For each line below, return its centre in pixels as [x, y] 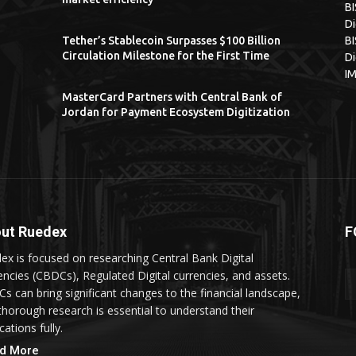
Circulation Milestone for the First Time [166, 55]
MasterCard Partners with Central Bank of [172, 97]
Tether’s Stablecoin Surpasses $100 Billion [171, 40]
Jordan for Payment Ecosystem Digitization [176, 112]
